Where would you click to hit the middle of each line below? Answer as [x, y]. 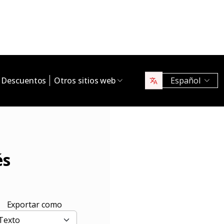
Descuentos [24, 81]
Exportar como [34, 204]
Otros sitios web [85, 81]
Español [185, 81]
